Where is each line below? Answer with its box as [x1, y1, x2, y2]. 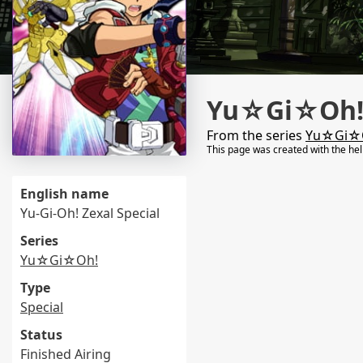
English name [20, 185, 109, 203]
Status [20, 326, 62, 344]
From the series [207, 126, 305, 144]
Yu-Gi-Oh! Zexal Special [20, 204, 160, 222]
